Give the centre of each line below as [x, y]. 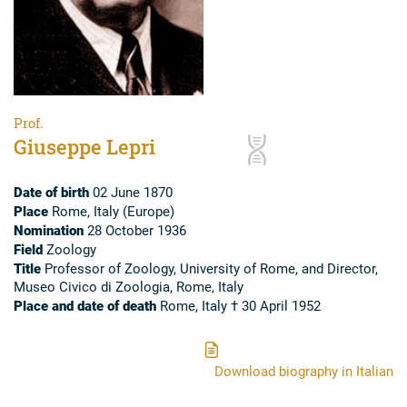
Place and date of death [85, 305]
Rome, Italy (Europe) [111, 210]
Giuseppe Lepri [84, 146]
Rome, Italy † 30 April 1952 [238, 305]
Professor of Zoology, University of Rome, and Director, [209, 268]
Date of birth [51, 191]
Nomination [49, 229]
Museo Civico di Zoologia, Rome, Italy [129, 286]
